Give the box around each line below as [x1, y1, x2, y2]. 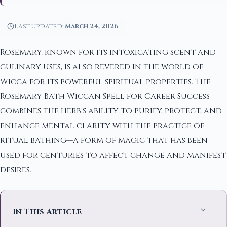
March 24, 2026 [65, 22, 119, 31]
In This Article [13, 206, 82, 217]
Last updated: [14, 22, 65, 31]
